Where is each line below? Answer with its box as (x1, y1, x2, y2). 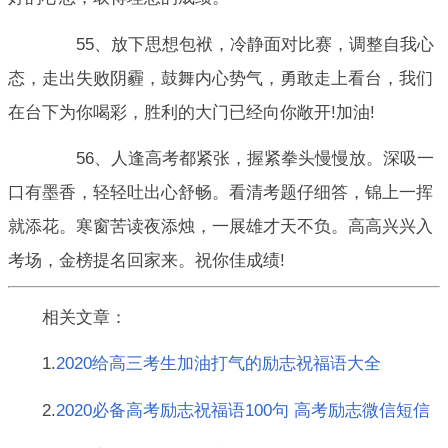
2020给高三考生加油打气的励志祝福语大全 (56, 354, 381, 374)
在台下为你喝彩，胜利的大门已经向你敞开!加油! (8, 102, 375, 122)
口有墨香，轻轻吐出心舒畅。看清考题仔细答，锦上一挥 (8, 182, 433, 202)
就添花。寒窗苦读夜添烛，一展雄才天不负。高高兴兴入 (8, 216, 433, 236)
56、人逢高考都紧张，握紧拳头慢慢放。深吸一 (42, 148, 434, 168)
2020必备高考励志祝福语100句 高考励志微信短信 (56, 400, 430, 420)
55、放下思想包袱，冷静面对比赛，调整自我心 (42, 34, 434, 54)
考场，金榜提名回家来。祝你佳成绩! (8, 250, 285, 270)
